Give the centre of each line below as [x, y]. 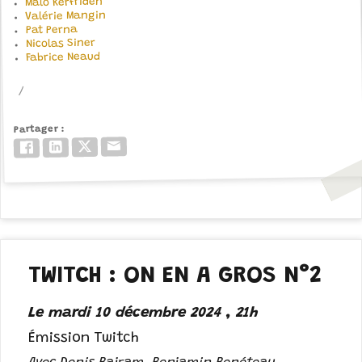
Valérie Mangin [66, 17]
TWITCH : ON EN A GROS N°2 [175, 276]
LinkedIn [88, 146]
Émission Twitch [84, 339]
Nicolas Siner [61, 44]
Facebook [62, 146]
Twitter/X [118, 145]
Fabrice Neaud [63, 58]
